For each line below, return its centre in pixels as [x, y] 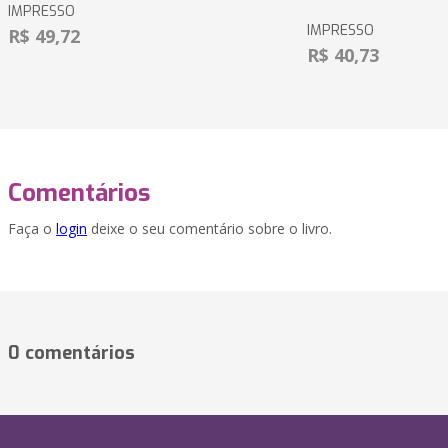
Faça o [32, 229]
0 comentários [71, 353]
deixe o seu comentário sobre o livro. [209, 229]
